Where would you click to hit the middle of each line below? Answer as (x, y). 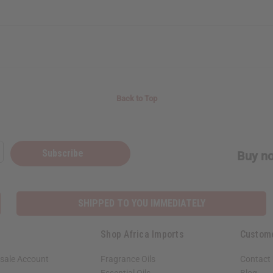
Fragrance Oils (128, 259)
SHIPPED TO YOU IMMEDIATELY (141, 204)
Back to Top (136, 99)
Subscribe (64, 154)
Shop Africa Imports (142, 235)
